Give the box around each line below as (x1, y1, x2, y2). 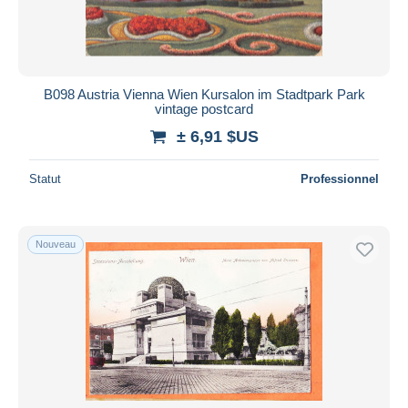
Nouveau (36, 238, 76, 250)
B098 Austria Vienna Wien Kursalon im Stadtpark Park (43, 86, 365, 102)
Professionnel (301, 171, 379, 186)
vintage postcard (155, 100, 253, 117)
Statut (29, 171, 61, 186)
